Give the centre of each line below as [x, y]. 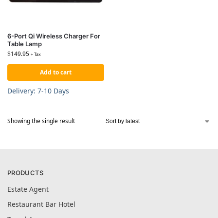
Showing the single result [41, 121]
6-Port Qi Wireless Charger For [54, 36]
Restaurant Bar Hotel [41, 204]
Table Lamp [25, 44]
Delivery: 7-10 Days [38, 91]
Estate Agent [28, 189]
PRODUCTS [26, 173]
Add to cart [56, 72]
